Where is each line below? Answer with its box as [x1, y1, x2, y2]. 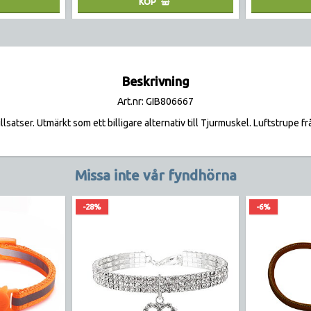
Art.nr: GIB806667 [117, 95, 194, 107]
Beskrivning [121, 74, 190, 88]
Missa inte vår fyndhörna [74, 167, 237, 184]
